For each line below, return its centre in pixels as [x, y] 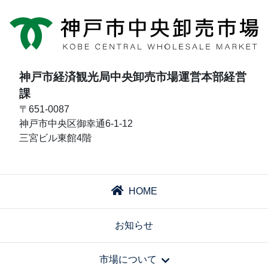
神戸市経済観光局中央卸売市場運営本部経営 [133, 77]
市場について [128, 259]
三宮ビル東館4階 [55, 138]
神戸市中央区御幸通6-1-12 [76, 123]
